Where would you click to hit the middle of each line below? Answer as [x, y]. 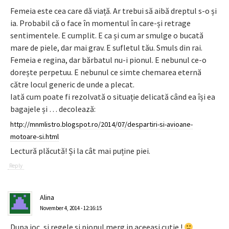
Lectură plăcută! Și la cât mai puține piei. [80, 151]
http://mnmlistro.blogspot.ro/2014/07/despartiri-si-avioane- [101, 124]
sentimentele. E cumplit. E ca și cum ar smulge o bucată [107, 36]
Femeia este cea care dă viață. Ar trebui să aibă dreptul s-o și [113, 11]
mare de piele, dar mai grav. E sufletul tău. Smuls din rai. [106, 48]
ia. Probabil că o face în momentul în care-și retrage [100, 23]
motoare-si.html [35, 137]
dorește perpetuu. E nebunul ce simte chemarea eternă [106, 72]
